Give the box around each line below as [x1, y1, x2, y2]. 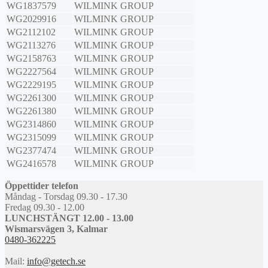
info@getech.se [27, 256, 86, 267]
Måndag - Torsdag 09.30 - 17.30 [5, 191, 127, 202]
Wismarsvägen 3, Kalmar [5, 224, 108, 234]
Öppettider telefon [5, 181, 78, 191]
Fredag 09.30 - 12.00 [5, 202, 84, 213]
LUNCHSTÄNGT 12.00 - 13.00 [5, 213, 133, 224]
